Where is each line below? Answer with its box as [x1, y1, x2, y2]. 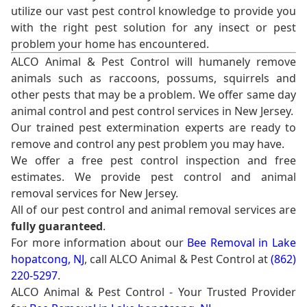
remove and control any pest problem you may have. [11, 136, 284, 152]
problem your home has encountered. [11, 36, 209, 52]
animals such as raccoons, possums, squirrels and [11, 71, 296, 86]
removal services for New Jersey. [11, 186, 178, 201]
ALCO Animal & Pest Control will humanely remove [11, 54, 296, 70]
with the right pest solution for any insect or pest [11, 20, 296, 36]
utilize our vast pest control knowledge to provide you [11, 3, 296, 19]
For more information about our [11, 235, 188, 251]
